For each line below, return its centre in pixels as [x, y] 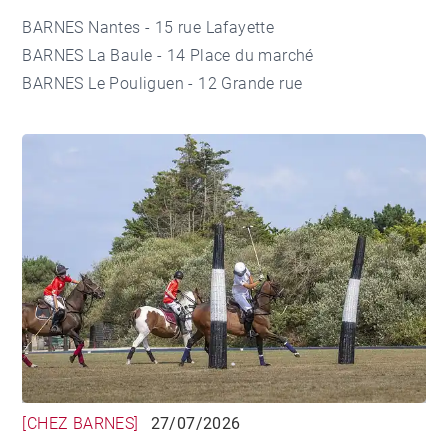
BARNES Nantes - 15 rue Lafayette [150, 27]
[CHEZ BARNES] [80, 423]
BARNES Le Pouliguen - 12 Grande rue [162, 83]
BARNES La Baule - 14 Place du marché [170, 55]
